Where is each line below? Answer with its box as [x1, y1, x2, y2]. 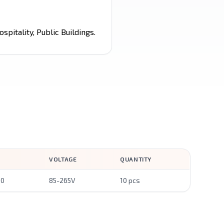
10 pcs [120, 176, 140, 184]
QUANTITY [120, 155, 151, 162]
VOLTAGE [49, 155, 77, 162]
